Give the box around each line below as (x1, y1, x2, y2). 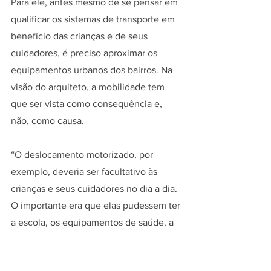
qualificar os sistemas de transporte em (11, 13, 177, 24)
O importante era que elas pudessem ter (11, 200, 183, 211)
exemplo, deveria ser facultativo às (11, 166, 160, 177)
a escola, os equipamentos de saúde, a (11, 217, 176, 227)
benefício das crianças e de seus (11, 30, 150, 41)
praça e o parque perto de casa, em (11, 233, 162, 244)
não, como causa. (11, 115, 84, 126)
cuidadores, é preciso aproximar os (11, 47, 160, 58)
